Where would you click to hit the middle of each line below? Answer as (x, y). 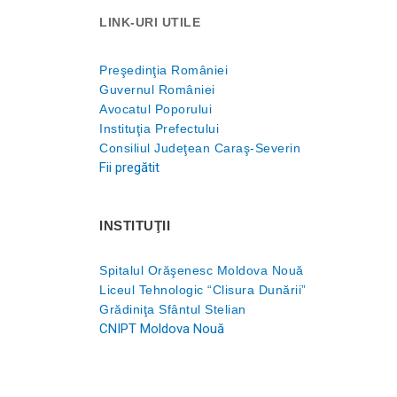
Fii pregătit (129, 167)
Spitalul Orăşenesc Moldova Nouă (202, 270)
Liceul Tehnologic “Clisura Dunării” (203, 290)
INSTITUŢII (137, 226)
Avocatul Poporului (156, 109)
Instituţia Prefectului (159, 128)
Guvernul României (157, 90)
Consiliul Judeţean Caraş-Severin (200, 148)
